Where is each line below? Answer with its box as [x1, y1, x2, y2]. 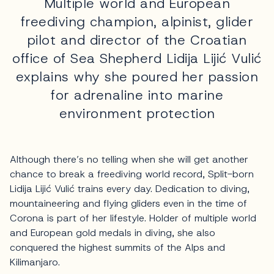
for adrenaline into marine [51, 86, 223, 105]
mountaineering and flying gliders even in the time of [10, 197, 247, 210]
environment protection [59, 105, 215, 123]
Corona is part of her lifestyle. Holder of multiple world [10, 212, 256, 225]
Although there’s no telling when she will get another [10, 153, 248, 166]
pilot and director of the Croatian [27, 31, 247, 50]
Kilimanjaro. [10, 256, 60, 269]
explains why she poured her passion [15, 68, 259, 86]
